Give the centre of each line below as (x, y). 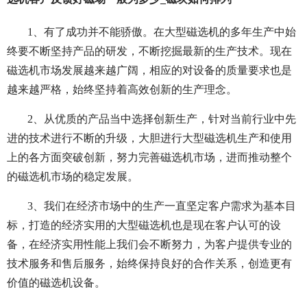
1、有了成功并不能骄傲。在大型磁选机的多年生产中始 (162, 32)
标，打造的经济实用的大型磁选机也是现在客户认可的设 (144, 225)
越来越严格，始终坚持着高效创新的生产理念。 (122, 90)
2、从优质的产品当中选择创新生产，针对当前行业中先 (162, 119)
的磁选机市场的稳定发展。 (73, 177)
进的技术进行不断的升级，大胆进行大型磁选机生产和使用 (149, 138)
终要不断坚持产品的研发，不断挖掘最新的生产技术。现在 (149, 51)
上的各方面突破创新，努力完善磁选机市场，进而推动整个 (149, 158)
